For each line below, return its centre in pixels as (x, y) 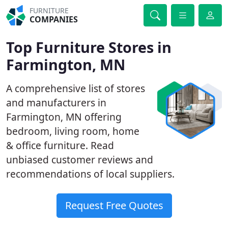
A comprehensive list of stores (76, 88)
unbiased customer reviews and (80, 160)
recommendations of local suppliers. (90, 174)
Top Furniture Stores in (89, 47)
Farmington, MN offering (64, 117)
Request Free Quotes (114, 205)
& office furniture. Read (60, 145)
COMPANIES (54, 19)
